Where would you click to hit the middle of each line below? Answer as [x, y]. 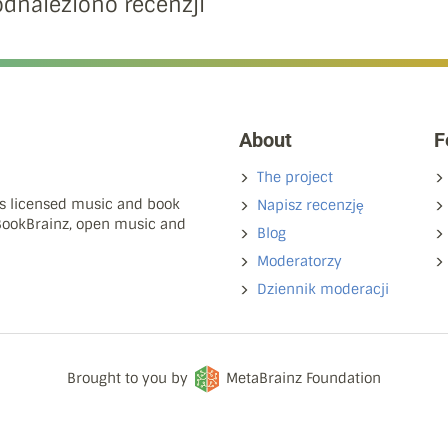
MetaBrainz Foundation [303, 377]
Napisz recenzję [310, 204]
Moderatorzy [299, 260]
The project [295, 176]
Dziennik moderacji [323, 288]
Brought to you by [129, 377]
